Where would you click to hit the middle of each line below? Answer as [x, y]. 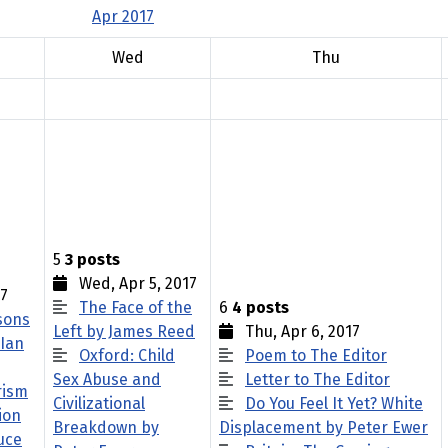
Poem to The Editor [316, 355]
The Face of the [135, 307]
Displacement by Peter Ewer [323, 427]
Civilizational [99, 403]
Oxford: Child [127, 355]
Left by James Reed [124, 331]
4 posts [260, 307]
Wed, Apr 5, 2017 [132, 283]
